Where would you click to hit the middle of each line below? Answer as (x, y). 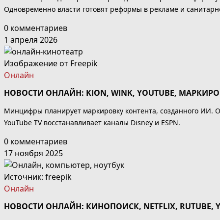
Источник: (25, 177)
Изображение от (37, 63)
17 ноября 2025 (33, 153)
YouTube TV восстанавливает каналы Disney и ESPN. (92, 122)
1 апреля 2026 (31, 40)
